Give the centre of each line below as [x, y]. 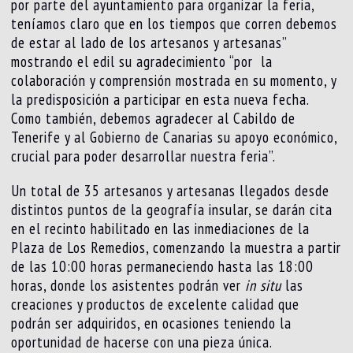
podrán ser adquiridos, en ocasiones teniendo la [152, 323]
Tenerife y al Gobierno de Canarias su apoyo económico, [175, 137]
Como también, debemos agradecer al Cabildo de [154, 118]
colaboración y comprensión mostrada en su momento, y [174, 80]
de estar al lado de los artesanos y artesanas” [149, 42]
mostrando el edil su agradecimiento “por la [142, 61]
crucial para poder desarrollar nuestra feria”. [144, 156]
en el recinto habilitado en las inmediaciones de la [161, 228]
